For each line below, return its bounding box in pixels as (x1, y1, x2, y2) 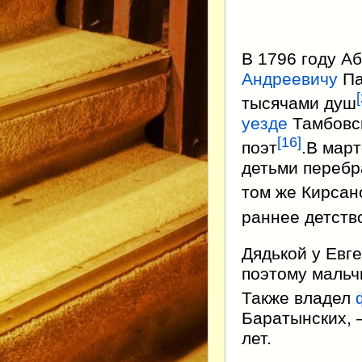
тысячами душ (242, 94, 356, 114)
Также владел (242, 288, 356, 308)
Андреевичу (242, 69, 338, 90)
